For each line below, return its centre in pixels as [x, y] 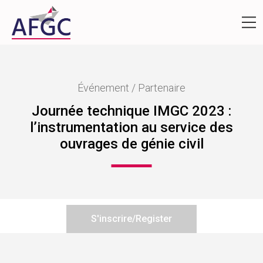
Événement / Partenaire [131, 87]
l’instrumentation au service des [131, 127]
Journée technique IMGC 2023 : [131, 111]
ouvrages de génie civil [131, 144]
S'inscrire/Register [131, 218]
